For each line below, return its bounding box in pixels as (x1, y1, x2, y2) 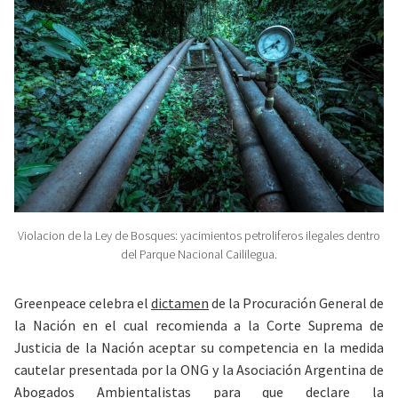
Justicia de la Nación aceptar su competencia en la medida (14, 338, 384, 357)
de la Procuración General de (209, 294, 384, 313)
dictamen (151, 294, 209, 313)
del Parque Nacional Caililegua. (121, 246, 277, 263)
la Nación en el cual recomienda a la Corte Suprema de (14, 316, 384, 335)
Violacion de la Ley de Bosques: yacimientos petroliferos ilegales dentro (18, 227, 380, 244)
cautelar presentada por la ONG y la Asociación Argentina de (14, 361, 384, 379)
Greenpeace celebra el (14, 294, 151, 313)
